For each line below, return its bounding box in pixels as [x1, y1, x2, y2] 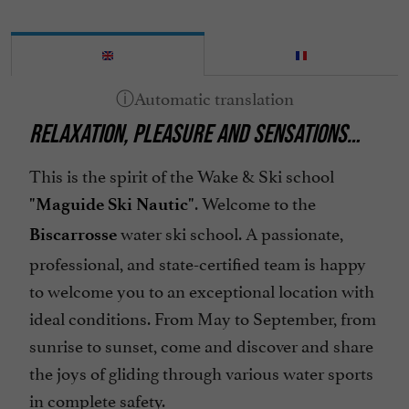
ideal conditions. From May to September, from [29, 304, 376, 330]
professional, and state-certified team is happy [29, 249, 366, 276]
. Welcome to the [194, 189, 316, 215]
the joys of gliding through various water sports [29, 359, 373, 385]
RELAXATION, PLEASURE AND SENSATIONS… [29, 119, 360, 149]
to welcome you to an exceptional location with [29, 277, 374, 303]
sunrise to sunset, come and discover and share [29, 331, 373, 358]
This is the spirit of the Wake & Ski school [29, 162, 334, 188]
